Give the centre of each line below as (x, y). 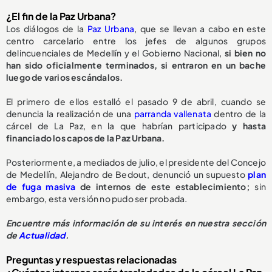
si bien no (244, 53)
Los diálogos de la (47, 29)
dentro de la (240, 114)
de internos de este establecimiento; (168, 187)
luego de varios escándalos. (65, 77)
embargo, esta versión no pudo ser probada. (97, 199)
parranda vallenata (174, 114)
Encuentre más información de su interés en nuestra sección (136, 223)
